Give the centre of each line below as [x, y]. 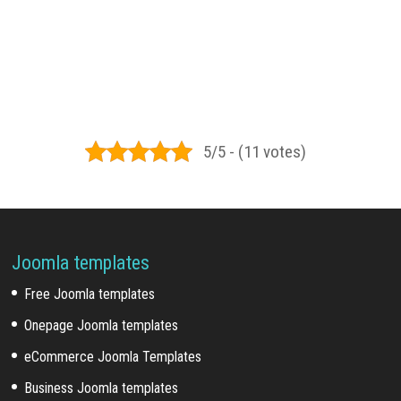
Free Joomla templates [90, 294]
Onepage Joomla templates [102, 326]
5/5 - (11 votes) [254, 151]
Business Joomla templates [102, 388]
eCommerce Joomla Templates [113, 357]
